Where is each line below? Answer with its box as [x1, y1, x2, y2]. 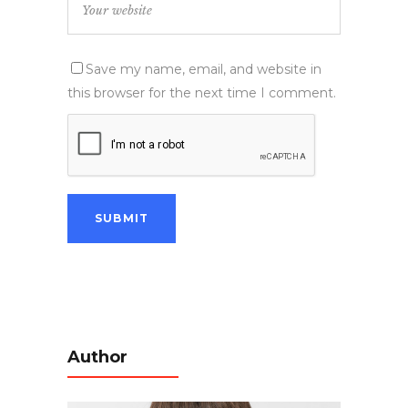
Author [67, 346, 127, 367]
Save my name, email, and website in [86, 60, 321, 77]
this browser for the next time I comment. [67, 84, 336, 101]
